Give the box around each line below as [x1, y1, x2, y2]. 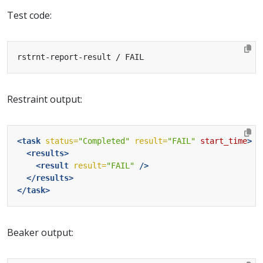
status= [45, 136, 78, 146]
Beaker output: [7, 225, 73, 239]
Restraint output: [7, 92, 82, 106]
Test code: [7, 8, 52, 22]
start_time [200, 136, 247, 146]
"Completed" [78, 136, 130, 146]
